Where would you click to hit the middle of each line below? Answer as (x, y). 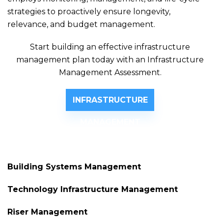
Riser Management (47, 212)
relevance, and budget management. (81, 24)
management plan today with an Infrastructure (110, 60)
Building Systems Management (74, 167)
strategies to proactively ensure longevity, (89, 12)
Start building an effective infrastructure (110, 47)
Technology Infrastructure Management (93, 189)
